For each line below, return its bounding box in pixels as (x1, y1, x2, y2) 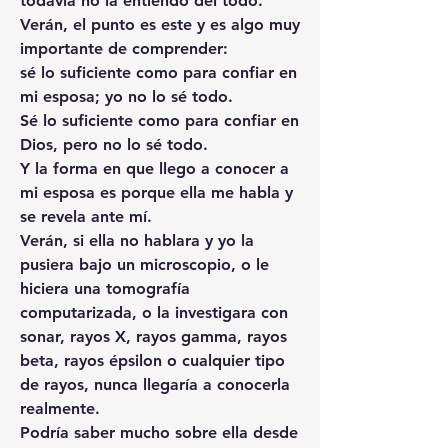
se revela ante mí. (20, 206, 152, 226)
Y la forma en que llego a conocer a (20, 158, 289, 178)
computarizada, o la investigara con (20, 302, 288, 322)
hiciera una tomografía (20, 278, 190, 298)
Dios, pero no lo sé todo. (20, 134, 208, 154)
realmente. (20, 398, 100, 418)
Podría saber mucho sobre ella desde (20, 422, 298, 442)
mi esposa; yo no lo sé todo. (20, 86, 233, 106)
